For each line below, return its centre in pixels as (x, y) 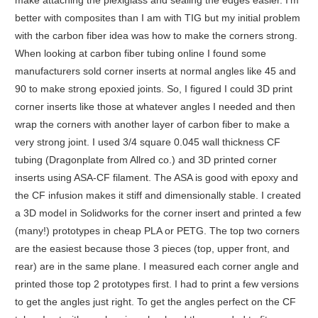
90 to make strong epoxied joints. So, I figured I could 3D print (153, 89)
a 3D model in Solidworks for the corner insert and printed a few (158, 213)
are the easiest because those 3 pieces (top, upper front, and (152, 249)
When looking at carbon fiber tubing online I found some (140, 54)
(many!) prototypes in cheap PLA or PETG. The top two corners (157, 231)
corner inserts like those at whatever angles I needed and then (155, 107)
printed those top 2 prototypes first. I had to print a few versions (157, 284)
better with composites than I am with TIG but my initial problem (157, 18)
